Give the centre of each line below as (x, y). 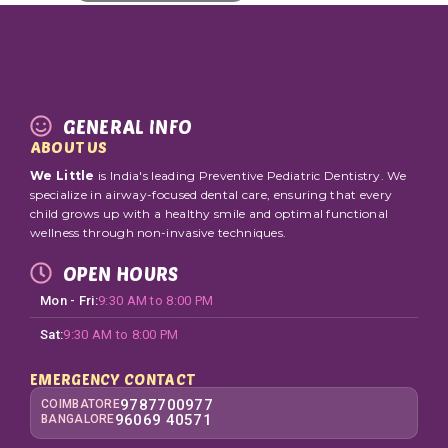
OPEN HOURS (120, 262)
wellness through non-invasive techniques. (158, 221)
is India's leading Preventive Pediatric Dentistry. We (250, 164)
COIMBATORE (80, 392)
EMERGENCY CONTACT (113, 367)
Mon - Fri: (69, 289)
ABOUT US (69, 135)
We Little (62, 164)
